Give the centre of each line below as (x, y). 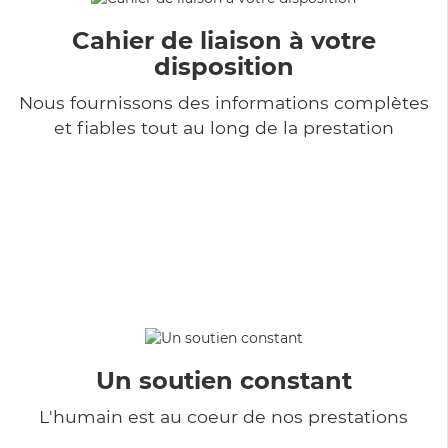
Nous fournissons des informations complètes (223, 102)
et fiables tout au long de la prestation (223, 127)
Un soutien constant (223, 380)
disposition (223, 66)
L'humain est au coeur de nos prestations (223, 416)
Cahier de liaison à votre (223, 40)
